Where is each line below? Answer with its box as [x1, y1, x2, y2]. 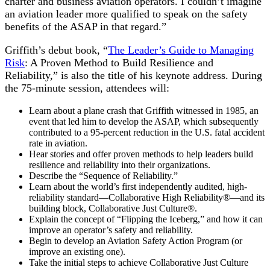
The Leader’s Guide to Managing [108, 43, 254, 56]
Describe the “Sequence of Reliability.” [29, 170, 178, 181]
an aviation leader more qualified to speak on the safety [5, 7, 248, 20]
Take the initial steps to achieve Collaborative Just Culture [29, 257, 248, 268]
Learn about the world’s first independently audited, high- [29, 181, 247, 192]
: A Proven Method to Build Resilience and [25, 56, 213, 69]
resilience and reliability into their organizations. [29, 159, 210, 170]
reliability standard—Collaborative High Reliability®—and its [29, 192, 265, 202]
